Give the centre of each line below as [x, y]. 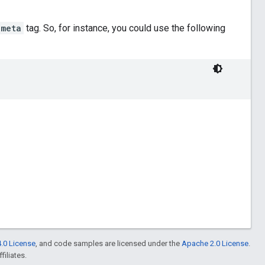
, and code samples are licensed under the [109, 243]
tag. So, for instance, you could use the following [125, 28]
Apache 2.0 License [215, 243]
